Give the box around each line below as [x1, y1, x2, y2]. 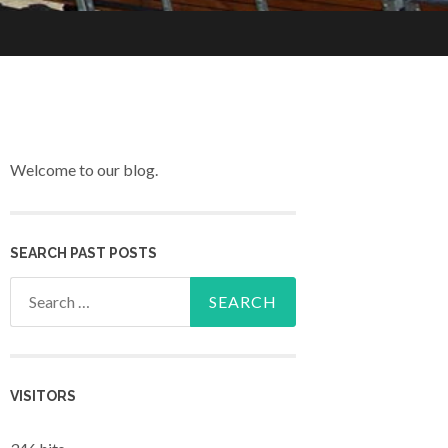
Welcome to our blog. [10, 160, 158, 180]
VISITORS [10, 388, 76, 404]
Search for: [10, 280, 84, 300]
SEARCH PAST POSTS [10, 244, 157, 261]
